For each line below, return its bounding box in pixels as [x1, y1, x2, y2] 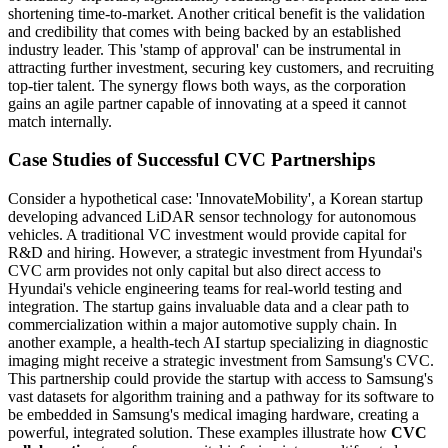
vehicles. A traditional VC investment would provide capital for [8, 225, 406, 243]
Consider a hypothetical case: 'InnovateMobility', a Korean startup [8, 189, 423, 207]
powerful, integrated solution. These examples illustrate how [8, 423, 391, 441]
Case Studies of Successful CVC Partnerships [8, 149, 375, 171]
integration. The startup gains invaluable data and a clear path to [8, 297, 409, 315]
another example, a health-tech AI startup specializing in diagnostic [8, 333, 428, 351]
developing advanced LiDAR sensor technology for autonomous [8, 207, 416, 225]
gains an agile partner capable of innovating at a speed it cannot [8, 94, 406, 112]
